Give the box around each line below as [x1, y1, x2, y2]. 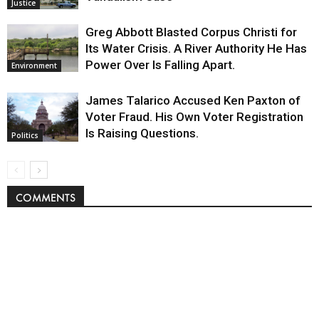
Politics [11, 130, 38, 140]
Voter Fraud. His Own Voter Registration [85, 110, 303, 125]
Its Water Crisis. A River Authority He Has [85, 41, 307, 56]
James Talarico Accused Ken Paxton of [85, 93, 300, 108]
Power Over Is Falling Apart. [85, 58, 235, 73]
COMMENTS [16, 191, 75, 205]
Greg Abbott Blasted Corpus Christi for [85, 25, 297, 40]
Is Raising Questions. [85, 126, 199, 141]
